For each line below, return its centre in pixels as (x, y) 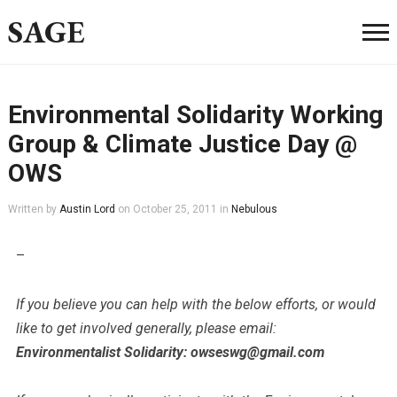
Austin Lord (87, 209)
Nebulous (254, 209)
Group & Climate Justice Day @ (182, 144)
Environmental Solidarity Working (195, 115)
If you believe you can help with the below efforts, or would (195, 304)
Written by (33, 209)
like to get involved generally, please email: (146, 328)
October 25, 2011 (175, 209)
